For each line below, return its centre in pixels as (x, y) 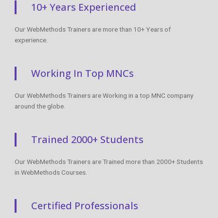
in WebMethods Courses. (51, 172)
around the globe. (40, 106)
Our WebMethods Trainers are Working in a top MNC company (104, 95)
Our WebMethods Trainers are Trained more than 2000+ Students (109, 161)
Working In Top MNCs (82, 73)
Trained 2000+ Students (87, 139)
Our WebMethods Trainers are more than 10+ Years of (93, 29)
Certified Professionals (85, 205)
